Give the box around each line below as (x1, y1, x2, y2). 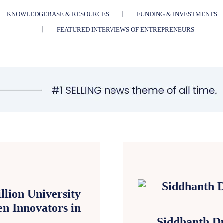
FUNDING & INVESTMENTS (136, 10, 217, 18)
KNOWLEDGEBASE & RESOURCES (6, 10, 109, 18)
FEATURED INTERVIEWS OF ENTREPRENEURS (57, 26, 194, 34)
